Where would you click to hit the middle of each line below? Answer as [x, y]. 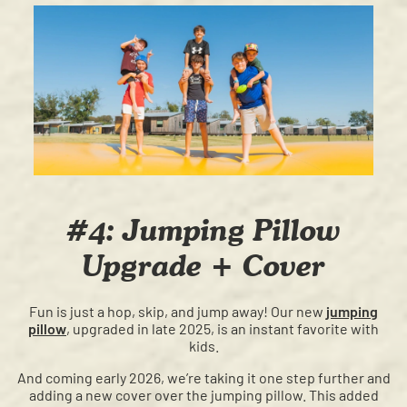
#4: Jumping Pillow [203, 230]
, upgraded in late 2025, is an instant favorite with [223, 329]
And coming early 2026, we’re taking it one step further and [203, 378]
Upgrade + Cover [203, 265]
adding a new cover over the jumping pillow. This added [203, 395]
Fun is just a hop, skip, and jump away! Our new [178, 312]
